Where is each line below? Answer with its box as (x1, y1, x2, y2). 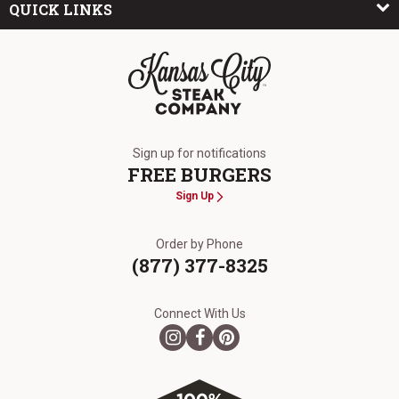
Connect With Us (153, 306, 246, 321)
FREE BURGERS (127, 162, 272, 187)
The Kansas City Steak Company (127, 117, 329, 134)
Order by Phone (156, 237, 243, 251)
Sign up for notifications (133, 146, 266, 160)
